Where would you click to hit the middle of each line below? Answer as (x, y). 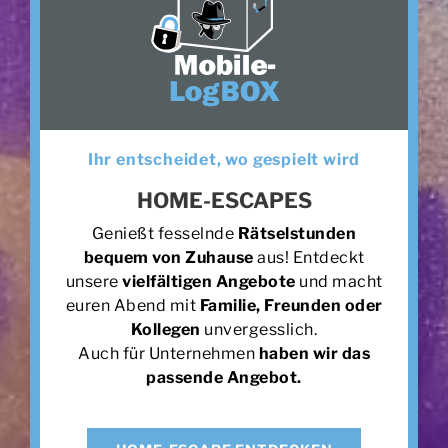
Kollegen (165, 330)
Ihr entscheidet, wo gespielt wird (224, 160)
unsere (93, 282)
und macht (339, 282)
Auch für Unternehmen (166, 354)
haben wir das (312, 354)
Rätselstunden (297, 234)
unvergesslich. (259, 330)
